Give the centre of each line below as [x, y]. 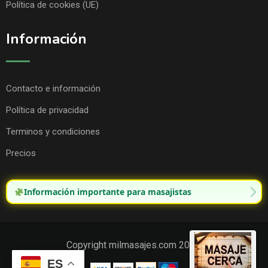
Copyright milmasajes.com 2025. [134, 245]
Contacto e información [53, 89]
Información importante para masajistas [107, 192]
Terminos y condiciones [53, 132]
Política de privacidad [47, 110]
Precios [21, 153]
